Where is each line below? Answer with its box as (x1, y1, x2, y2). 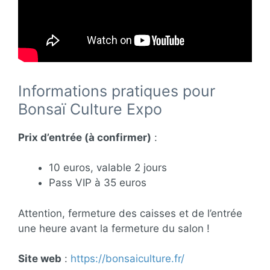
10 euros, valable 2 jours (49, 162, 167, 174)
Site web (18, 253, 61, 265)
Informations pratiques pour (18, 81, 215, 100)
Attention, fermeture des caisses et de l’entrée (18, 207, 242, 219)
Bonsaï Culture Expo (18, 99, 162, 118)
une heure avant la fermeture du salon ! (18, 222, 210, 234)
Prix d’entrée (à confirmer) (18, 131, 151, 143)
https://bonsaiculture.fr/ (71, 253, 184, 265)
